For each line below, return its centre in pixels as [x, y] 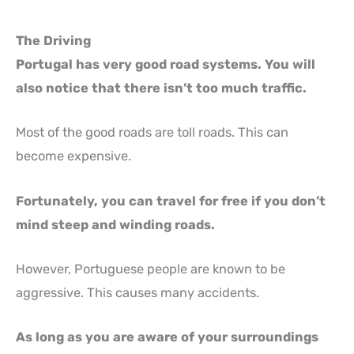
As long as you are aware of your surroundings [167, 337]
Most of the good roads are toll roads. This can [152, 133]
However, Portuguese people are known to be [151, 269]
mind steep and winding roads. [115, 224]
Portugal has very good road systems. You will [166, 64]
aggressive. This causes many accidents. [137, 292]
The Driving [53, 41]
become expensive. [73, 156]
